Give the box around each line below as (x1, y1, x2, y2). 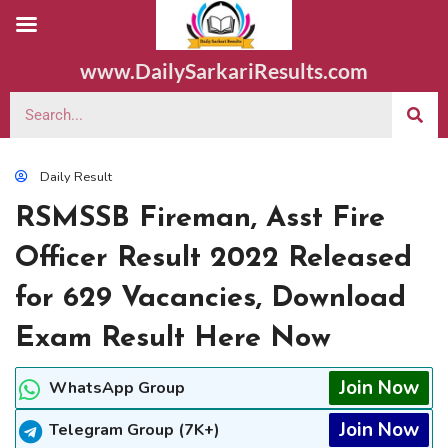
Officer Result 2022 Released (15, 244, 412, 273)
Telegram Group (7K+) (49, 419, 220, 441)
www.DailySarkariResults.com (80, 58, 368, 83)
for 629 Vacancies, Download (15, 284, 406, 313)
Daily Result (40, 168, 112, 186)
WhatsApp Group (49, 377, 185, 399)
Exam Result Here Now (15, 324, 331, 353)
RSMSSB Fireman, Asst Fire (15, 204, 385, 233)
